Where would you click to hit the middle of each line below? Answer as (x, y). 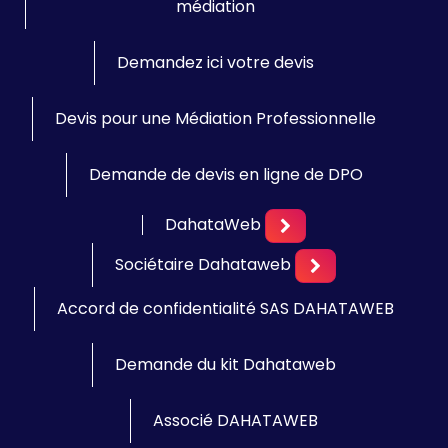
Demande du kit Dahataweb (225, 364)
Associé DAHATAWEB (235, 420)
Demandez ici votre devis (215, 62)
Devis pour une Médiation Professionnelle (215, 118)
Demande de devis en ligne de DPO (225, 174)
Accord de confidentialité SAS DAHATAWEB (225, 308)
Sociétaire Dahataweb (202, 264)
